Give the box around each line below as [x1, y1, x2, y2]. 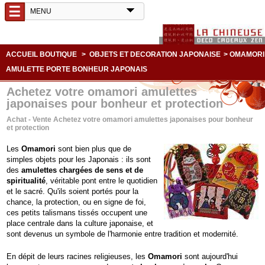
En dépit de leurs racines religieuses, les [7, 252, 148, 261]
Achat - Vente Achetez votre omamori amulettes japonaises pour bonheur [7, 115, 254, 124]
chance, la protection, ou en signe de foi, [7, 198, 147, 207]
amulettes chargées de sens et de [21, 166, 144, 175]
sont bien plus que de [56, 144, 132, 154]
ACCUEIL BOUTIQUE [6, 50, 77, 59]
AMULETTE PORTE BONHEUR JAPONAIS [6, 65, 147, 74]
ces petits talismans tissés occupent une [7, 208, 148, 218]
